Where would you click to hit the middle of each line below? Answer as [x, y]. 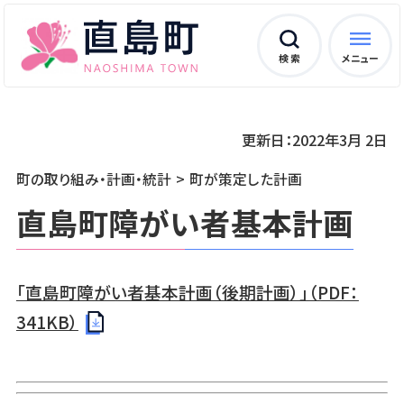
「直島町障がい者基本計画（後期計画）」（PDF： [187, 291]
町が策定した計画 [245, 179]
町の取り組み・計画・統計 [93, 179]
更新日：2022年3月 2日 [315, 140]
